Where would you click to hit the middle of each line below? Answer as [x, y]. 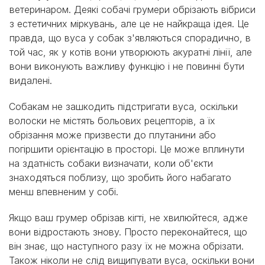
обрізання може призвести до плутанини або [112, 135]
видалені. [31, 81]
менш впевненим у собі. [64, 192]
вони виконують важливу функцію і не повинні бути [127, 67]
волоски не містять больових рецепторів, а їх [112, 121]
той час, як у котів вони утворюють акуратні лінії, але [131, 52]
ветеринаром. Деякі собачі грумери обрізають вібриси [132, 10]
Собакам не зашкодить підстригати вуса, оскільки [123, 107]
